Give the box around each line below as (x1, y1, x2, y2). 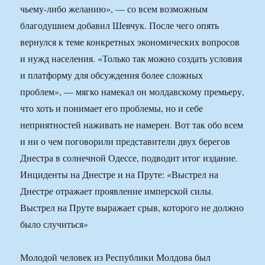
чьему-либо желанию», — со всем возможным (20, 2, 208, 15)
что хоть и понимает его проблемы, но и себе (20, 102, 203, 115)
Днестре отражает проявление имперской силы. (20, 185, 214, 198)
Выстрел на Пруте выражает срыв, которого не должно (20, 201, 244, 214)
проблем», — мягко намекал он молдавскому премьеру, (20, 85, 245, 98)
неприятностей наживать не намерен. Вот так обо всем (20, 118, 244, 131)
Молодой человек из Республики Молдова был (20, 251, 211, 264)
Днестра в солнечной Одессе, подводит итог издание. (20, 151, 238, 164)
